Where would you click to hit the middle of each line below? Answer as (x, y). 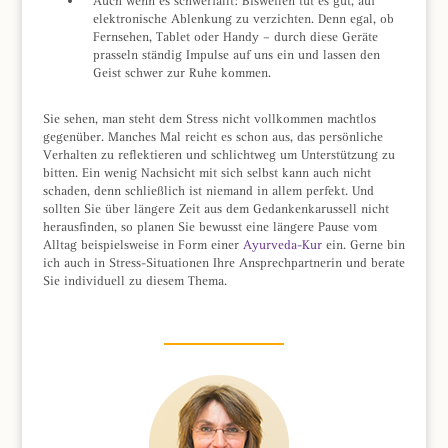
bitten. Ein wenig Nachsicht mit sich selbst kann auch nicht (206, 172)
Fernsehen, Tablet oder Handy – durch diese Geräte (235, 36)
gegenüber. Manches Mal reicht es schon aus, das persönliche (212, 136)
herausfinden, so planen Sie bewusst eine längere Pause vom (209, 226)
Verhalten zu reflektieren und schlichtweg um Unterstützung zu (218, 154)
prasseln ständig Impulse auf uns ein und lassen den (236, 54)
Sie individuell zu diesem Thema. (134, 280)
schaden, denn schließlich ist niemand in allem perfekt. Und (208, 190)
